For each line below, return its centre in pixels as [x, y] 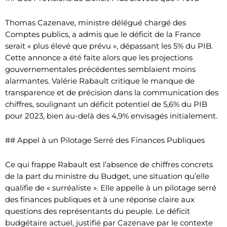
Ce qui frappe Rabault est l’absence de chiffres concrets [109, 164]
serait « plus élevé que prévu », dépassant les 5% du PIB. [109, 46]
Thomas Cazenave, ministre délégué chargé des [96, 22]
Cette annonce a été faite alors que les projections [99, 57]
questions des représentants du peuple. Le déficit [98, 211]
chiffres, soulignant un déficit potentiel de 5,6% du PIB [106, 104]
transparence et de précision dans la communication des [112, 92]
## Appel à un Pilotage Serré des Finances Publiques [105, 140]
